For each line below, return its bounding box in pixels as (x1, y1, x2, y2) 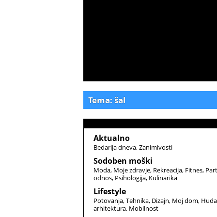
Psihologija (115, 173, 146, 182)
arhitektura (93, 204, 126, 213)
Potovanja (93, 196, 123, 205)
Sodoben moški (93, 155, 153, 166)
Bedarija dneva (93, 143, 136, 152)
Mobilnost (129, 204, 158, 213)
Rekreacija (153, 166, 182, 174)
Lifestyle (93, 186, 126, 197)
